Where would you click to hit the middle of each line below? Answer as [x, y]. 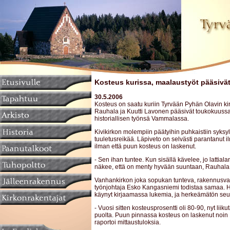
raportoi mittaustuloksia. [128, 222]
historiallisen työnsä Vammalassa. [142, 119]
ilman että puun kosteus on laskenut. [145, 146]
